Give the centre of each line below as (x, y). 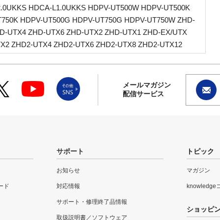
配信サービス (143, 94)
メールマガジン (147, 85)
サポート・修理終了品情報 (92, 202)
